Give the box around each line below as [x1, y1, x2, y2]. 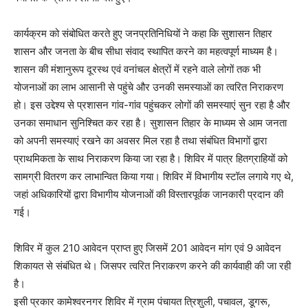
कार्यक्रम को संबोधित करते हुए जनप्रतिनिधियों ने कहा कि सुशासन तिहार [14, 26, 272, 40]
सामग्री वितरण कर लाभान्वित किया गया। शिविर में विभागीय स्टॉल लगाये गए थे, [14, 169, 294, 183]
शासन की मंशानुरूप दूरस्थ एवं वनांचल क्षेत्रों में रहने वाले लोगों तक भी [14, 62, 261, 76]
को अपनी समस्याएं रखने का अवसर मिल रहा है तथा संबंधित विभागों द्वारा [14, 133, 267, 147]
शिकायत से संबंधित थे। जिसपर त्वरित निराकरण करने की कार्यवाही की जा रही [14, 258, 291, 272]
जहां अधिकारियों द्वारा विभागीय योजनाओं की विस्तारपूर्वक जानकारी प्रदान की [14, 187, 283, 201]
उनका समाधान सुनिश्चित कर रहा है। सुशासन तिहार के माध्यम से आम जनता [14, 115, 287, 129]
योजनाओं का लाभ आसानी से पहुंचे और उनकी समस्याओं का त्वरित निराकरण [14, 80, 283, 93]
